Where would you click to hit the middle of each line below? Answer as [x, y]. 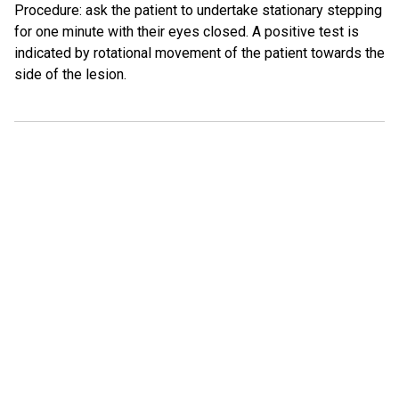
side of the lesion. [70, 74]
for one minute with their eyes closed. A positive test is [187, 32]
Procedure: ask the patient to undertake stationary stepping [198, 10]
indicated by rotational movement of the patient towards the [199, 53]
